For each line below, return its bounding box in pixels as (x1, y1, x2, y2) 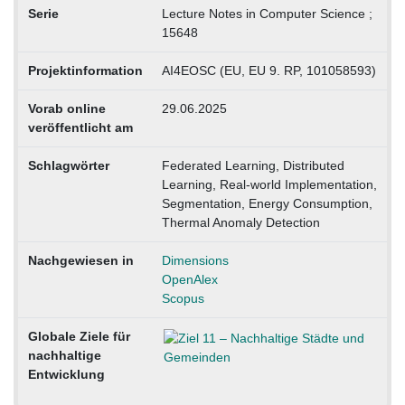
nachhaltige (27, 347, 101, 363)
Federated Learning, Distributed (161, 157, 344, 173)
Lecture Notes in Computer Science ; (161, 5, 372, 21)
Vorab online (27, 100, 106, 116)
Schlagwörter (27, 157, 109, 173)
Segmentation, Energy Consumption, (161, 195, 372, 211)
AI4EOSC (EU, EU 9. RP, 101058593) (161, 62, 376, 78)
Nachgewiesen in (27, 252, 134, 268)
